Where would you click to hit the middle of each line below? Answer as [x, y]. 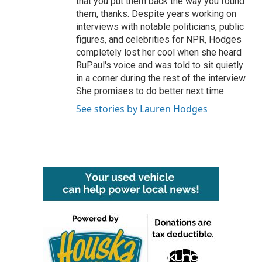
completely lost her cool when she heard [159, 52]
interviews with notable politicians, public [160, 27]
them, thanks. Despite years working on [156, 14]
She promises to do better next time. [151, 91]
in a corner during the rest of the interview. [161, 78]
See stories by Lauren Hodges [142, 109]
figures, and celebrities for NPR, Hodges [159, 39]
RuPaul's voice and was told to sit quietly [160, 65]
